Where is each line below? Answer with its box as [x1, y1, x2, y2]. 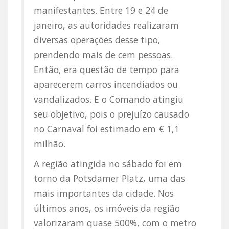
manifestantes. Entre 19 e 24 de [34, 4, 168, 16]
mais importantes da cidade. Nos [34, 187, 174, 199]
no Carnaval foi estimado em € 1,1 [34, 123, 179, 135]
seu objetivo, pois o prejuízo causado [34, 108, 189, 120]
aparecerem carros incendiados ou [34, 78, 178, 90]
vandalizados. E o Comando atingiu [34, 93, 184, 105]
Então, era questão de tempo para [34, 63, 179, 76]
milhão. [34, 138, 65, 150]
